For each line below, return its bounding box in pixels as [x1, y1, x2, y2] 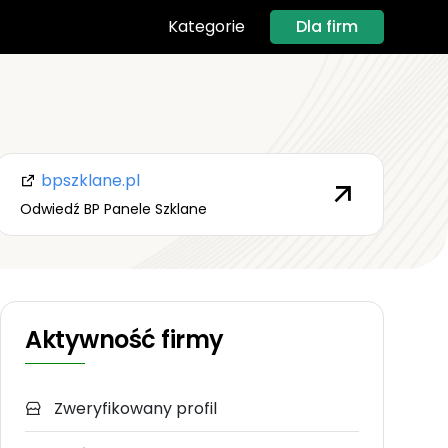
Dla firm [296, 14, 358, 38]
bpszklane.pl [36, 168, 140, 192]
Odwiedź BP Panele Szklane [19, 198, 207, 219]
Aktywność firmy [25, 323, 224, 357]
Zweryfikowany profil [50, 397, 217, 421]
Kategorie [168, 15, 245, 39]
